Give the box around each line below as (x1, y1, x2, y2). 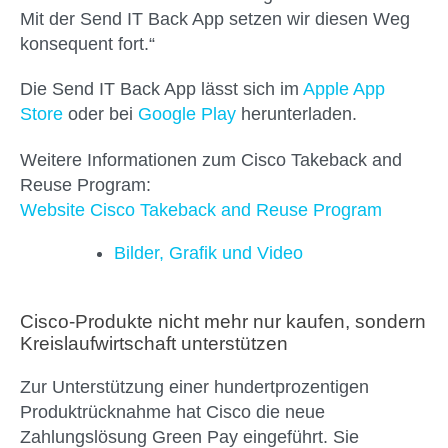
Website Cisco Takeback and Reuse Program (20, 199, 382, 220)
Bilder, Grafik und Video (114, 242, 303, 263)
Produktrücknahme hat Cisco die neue (20, 401, 325, 422)
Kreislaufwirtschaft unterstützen (20, 332, 288, 354)
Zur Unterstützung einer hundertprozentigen (20, 376, 369, 397)
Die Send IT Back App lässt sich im (20, 79, 303, 100)
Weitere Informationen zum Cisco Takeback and (20, 149, 402, 170)
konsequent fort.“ (20, 34, 155, 55)
